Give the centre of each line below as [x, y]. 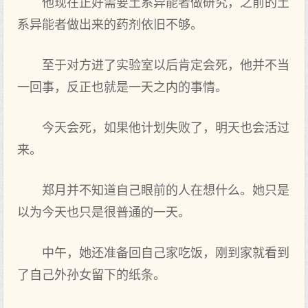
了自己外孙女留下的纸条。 [91, 275]
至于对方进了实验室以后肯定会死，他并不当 [166, 65]
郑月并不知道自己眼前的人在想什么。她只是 [166, 190]
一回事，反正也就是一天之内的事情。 [122, 87]
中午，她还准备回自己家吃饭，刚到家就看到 [166, 253]
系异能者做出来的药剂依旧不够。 [110, 25]
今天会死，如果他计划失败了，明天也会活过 [166, 128]
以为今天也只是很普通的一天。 [104, 212]
